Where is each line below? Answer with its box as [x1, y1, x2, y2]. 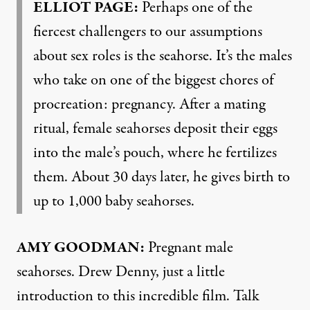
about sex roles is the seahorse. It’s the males [33, 44, 292, 67]
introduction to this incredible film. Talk [17, 284, 259, 307]
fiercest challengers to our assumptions [33, 20, 262, 43]
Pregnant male [145, 236, 233, 259]
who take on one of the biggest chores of [33, 69, 274, 91]
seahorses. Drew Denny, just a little [17, 260, 225, 283]
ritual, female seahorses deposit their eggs [33, 117, 277, 140]
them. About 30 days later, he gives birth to [33, 165, 290, 188]
